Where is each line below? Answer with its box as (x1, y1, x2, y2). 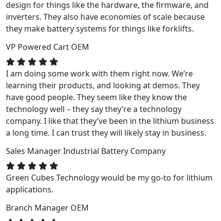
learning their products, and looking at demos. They (6, 79, 200, 91)
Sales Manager (6, 145, 63, 156)
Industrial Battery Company (63, 145, 166, 156)
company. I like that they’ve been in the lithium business (6, 115, 214, 126)
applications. (6, 184, 53, 195)
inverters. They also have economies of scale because (6, 11, 205, 22)
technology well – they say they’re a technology (6, 103, 182, 114)
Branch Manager (6, 202, 71, 213)
